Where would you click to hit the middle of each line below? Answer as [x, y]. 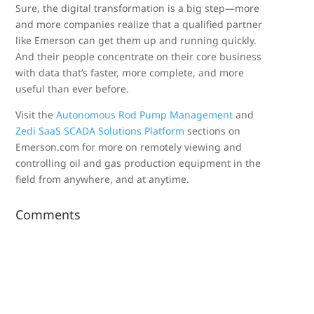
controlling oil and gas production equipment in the [138, 163]
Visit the [36, 114]
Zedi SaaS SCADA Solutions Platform [100, 130]
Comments [48, 214]
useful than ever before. [73, 88]
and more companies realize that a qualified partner [139, 24]
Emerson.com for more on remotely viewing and [129, 146]
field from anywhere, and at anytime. [103, 179]
